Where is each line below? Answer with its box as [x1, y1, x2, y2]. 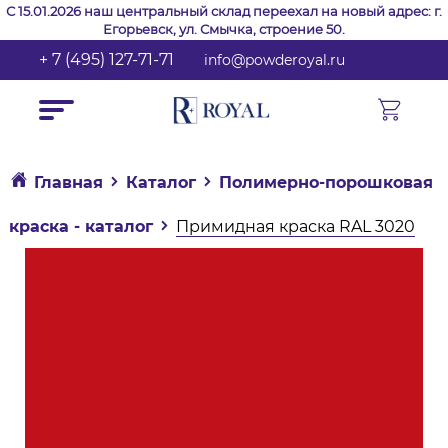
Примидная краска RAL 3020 [175, 217, 415, 236]
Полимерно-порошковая [218, 173, 433, 192]
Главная [33, 173, 103, 192]
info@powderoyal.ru [204, 51, 346, 69]
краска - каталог [8, 217, 153, 236]
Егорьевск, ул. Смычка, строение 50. [103, 21, 345, 37]
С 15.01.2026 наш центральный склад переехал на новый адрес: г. [6, 3, 442, 19]
